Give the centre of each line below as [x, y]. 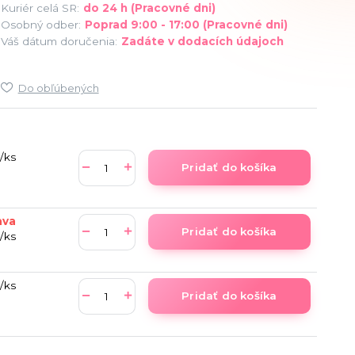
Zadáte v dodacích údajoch [202, 41]
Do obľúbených [58, 88]
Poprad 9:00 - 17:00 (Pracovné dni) [186, 24]
